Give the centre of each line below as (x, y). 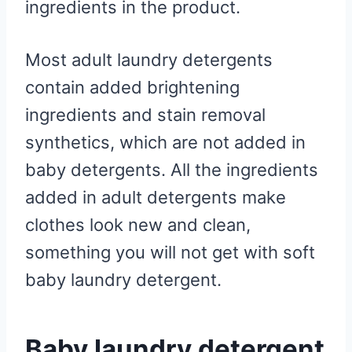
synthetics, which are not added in (165, 142)
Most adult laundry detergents (149, 59)
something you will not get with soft (170, 252)
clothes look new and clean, (138, 224)
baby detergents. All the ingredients (172, 169)
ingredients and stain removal (145, 114)
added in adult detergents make (156, 197)
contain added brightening (132, 87)
